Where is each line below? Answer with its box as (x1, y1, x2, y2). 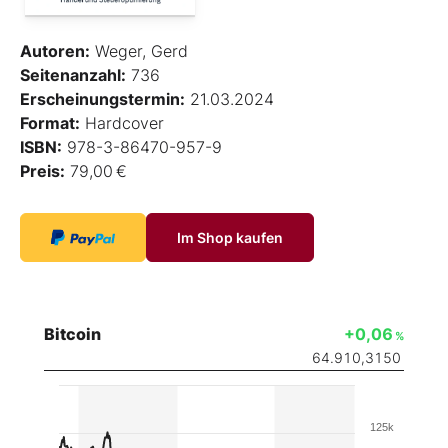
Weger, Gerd (90, 41, 188, 62)
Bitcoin (44, 324, 101, 345)
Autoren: (20, 41, 90, 62)
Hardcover (80, 113, 164, 134)
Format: (20, 113, 80, 134)
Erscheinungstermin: (20, 89, 185, 110)
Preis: (20, 161, 65, 182)
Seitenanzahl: (20, 65, 126, 86)
